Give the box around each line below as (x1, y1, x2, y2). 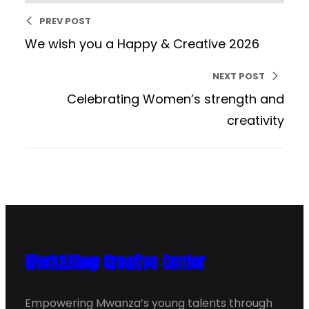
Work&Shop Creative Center (25, 250, 205, 275)
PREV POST (39, 14, 91, 28)
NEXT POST (212, 70, 265, 83)
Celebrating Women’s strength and (67, 90, 284, 108)
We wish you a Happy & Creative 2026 (25, 35, 259, 53)
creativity (227, 112, 284, 130)
